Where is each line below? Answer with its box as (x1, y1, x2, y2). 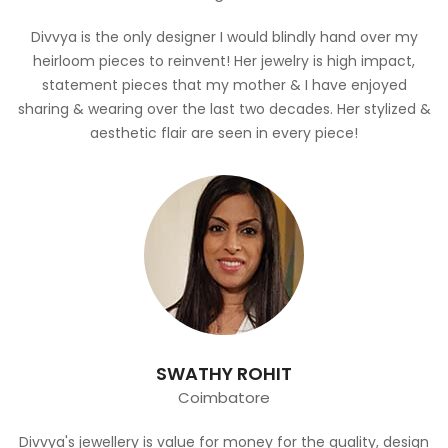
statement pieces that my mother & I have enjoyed (41, 74, 407, 95)
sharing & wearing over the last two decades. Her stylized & (17, 98, 431, 119)
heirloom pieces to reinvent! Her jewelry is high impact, (33, 50, 415, 71)
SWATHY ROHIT (156, 360, 292, 386)
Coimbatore (178, 386, 270, 408)
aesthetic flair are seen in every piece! (90, 122, 358, 143)
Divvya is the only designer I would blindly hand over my (30, 26, 418, 47)
